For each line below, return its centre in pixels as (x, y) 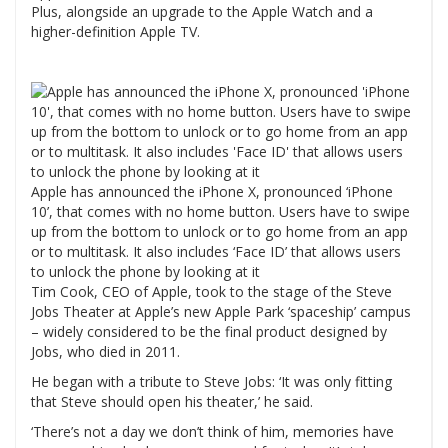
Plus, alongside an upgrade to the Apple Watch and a (202, 12)
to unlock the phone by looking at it (145, 272)
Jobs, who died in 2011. (105, 352)
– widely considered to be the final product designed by (209, 332)
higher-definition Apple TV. (115, 32)
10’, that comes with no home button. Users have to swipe (220, 212)
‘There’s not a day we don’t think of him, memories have (212, 432)
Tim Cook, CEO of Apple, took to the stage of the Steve (211, 292)
